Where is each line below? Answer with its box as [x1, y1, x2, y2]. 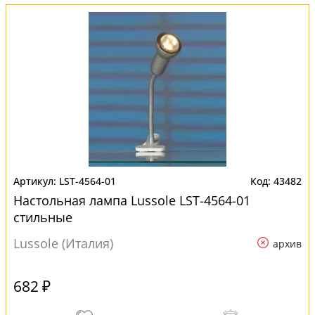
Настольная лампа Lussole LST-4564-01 [13, 192, 250, 209]
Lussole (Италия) [13, 235, 113, 252]
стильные [13, 209, 72, 226]
